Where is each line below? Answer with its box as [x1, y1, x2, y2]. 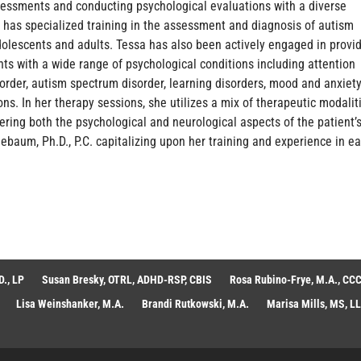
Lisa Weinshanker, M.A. [16, 297, 124, 310]
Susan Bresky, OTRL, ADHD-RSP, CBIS [42, 272, 212, 286]
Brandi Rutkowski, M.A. [142, 297, 249, 310]
